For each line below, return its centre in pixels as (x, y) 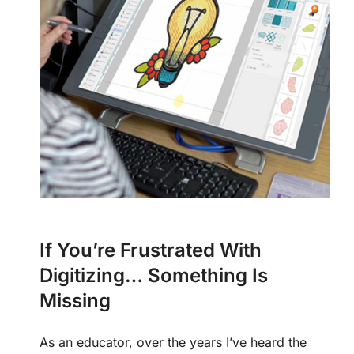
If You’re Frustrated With (151, 250)
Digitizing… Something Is (154, 275)
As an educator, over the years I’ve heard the (173, 342)
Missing (75, 301)
